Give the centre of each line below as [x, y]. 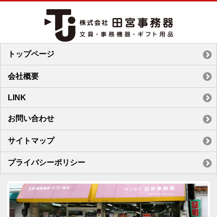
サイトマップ [31, 140]
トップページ [31, 54]
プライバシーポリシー [46, 163]
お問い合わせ [31, 119]
